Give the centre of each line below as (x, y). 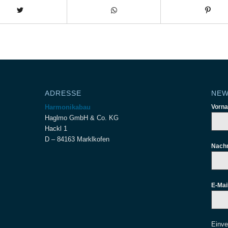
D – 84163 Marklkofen (77, 139)
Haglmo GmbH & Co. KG (82, 118)
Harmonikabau (68, 107)
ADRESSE (63, 93)
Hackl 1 (56, 128)
